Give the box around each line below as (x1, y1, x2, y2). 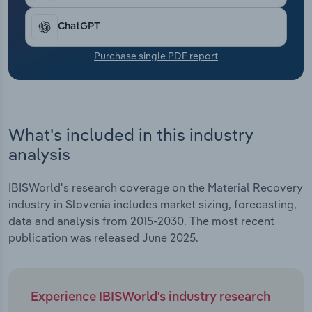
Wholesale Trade (21, 72, 109, 86)
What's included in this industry (8, 123, 253, 145)
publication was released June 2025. (8, 231, 198, 245)
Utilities (21, 38, 61, 52)
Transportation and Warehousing (21, 3, 191, 17)
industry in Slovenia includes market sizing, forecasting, (8, 197, 297, 212)
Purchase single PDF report (94, 49, 218, 62)
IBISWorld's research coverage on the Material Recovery (8, 180, 303, 195)
